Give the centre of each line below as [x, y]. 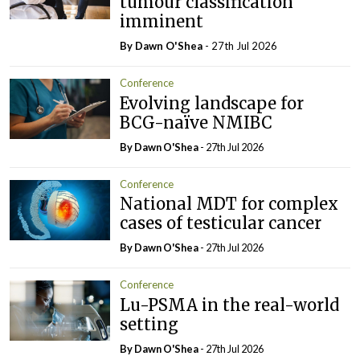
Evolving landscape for [212, 103]
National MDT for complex [229, 204]
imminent [162, 22]
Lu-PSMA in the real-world [230, 305]
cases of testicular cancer [221, 223]
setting [149, 324]
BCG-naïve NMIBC [196, 122]
